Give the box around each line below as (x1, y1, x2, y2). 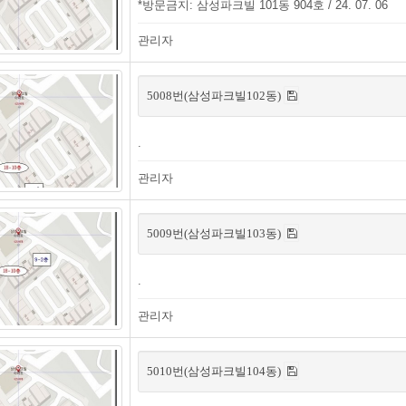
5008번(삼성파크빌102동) (147, 89, 284, 102)
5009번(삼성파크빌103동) (147, 227, 284, 240)
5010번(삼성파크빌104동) (147, 364, 284, 378)
